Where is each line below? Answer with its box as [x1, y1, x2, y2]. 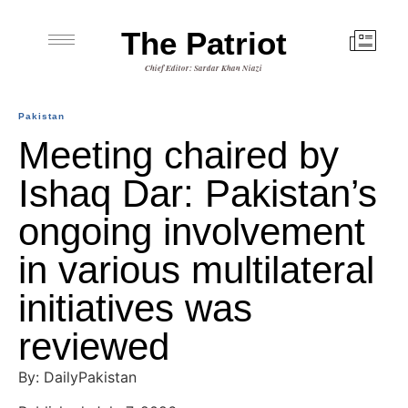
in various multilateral [18, 249, 374, 291]
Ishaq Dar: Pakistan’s [18, 172, 377, 215]
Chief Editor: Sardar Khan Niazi [145, 62, 263, 74]
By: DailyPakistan [18, 368, 137, 386]
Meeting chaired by [18, 134, 339, 177]
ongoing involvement [18, 210, 365, 253]
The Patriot [120, 25, 287, 61]
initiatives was [18, 287, 252, 330]
